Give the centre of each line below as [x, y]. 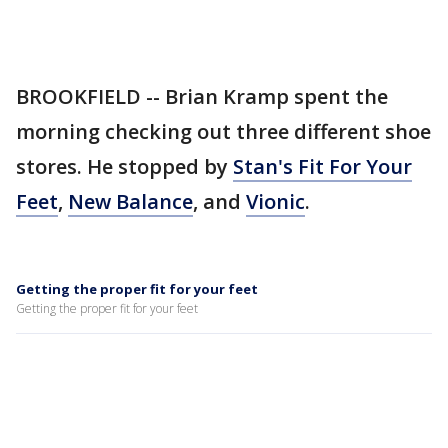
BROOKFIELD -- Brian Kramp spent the [202, 96]
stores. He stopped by [124, 166]
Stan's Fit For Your [322, 166]
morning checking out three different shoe [223, 131]
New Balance [130, 201]
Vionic [275, 201]
